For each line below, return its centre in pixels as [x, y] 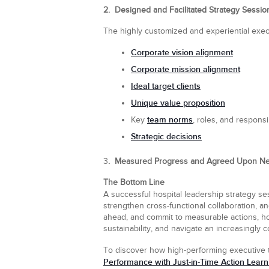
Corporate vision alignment [182, 53]
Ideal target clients [166, 86]
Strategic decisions [166, 137]
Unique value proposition [178, 103]
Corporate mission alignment [186, 69]
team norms [170, 120]
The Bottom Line [134, 183]
